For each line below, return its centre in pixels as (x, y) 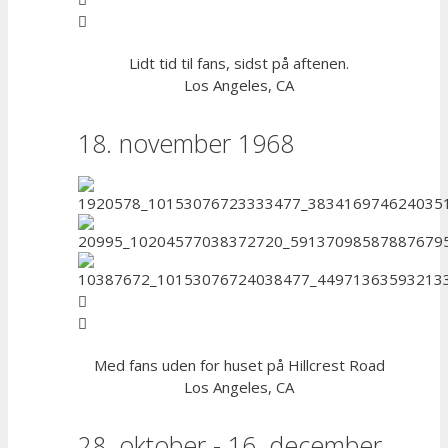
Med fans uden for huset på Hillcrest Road (239, 365)
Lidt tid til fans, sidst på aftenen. (239, 63)
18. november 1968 (186, 143)
